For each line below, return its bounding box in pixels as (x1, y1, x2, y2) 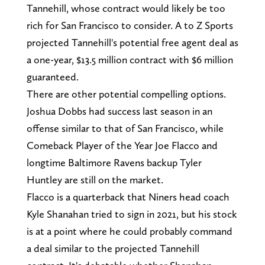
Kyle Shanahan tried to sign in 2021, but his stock (26, 207, 237, 220)
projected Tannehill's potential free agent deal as (26, 35, 238, 49)
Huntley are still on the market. (26, 173, 163, 186)
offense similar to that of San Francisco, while (26, 121, 224, 134)
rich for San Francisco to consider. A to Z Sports (26, 18, 233, 31)
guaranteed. (26, 70, 79, 83)
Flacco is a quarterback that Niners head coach (26, 190, 230, 203)
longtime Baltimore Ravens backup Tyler (26, 156, 202, 169)
